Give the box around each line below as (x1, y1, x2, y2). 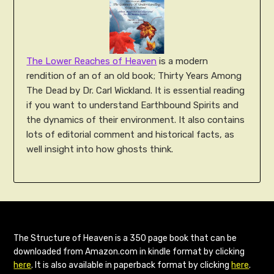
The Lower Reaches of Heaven (26, 55, 157, 67)
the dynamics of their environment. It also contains (26, 114, 245, 125)
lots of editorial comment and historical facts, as (26, 128, 235, 140)
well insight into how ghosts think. (26, 143, 174, 155)
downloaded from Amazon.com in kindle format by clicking (13, 246, 245, 257)
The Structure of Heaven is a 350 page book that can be (13, 233, 237, 244)
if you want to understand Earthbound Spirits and (26, 99, 239, 111)
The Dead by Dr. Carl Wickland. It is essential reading (26, 84, 245, 96)
